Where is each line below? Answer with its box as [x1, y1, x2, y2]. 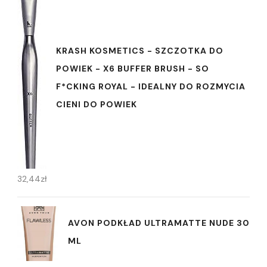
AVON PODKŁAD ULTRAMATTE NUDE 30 [68, 218, 250, 229]
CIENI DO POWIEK [56, 99, 137, 110]
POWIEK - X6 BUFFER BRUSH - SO [56, 63, 209, 74]
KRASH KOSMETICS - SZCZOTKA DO [56, 45, 223, 57]
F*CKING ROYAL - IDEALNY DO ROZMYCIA [56, 81, 246, 92]
